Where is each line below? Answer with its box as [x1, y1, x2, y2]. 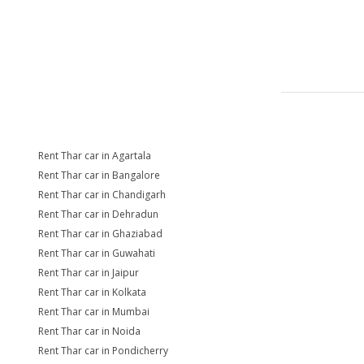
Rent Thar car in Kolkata [38, 285, 146, 299]
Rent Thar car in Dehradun [38, 207, 158, 221]
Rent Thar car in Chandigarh [38, 188, 166, 201]
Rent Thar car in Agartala [38, 149, 151, 162]
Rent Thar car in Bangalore [38, 168, 160, 182]
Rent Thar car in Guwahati [38, 246, 155, 260]
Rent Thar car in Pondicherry [38, 344, 168, 357]
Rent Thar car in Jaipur [38, 266, 139, 279]
